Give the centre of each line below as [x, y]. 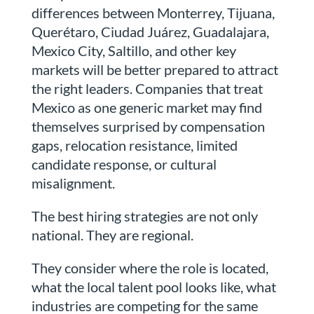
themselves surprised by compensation [148, 127]
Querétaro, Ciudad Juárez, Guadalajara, [150, 32]
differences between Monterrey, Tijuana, [153, 13]
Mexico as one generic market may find [146, 108]
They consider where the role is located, [150, 268]
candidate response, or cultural [124, 164]
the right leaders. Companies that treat [147, 89]
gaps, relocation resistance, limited [134, 145]
